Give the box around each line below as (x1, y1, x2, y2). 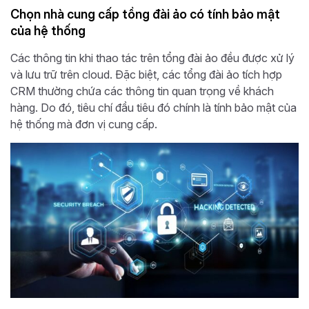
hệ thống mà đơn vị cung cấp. (10, 117, 157, 131)
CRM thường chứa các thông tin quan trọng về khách (10, 83, 274, 98)
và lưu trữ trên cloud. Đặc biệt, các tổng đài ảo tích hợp (10, 67, 282, 81)
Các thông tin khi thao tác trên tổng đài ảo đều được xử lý (10, 50, 295, 65)
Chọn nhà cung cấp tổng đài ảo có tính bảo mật (10, 6, 280, 21)
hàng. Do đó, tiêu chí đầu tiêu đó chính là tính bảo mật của (10, 100, 297, 114)
